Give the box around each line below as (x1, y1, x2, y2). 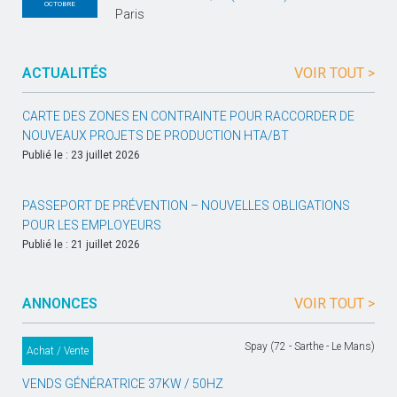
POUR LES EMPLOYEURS (22, 218, 161, 232)
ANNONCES (22, 295, 97, 312)
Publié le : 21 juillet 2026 (22, 238, 140, 251)
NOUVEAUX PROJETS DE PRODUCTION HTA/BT (22, 128, 289, 143)
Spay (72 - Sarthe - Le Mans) (245, 340, 375, 353)
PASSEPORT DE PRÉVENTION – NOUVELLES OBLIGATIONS (22, 198, 350, 213)
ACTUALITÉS (22, 65, 107, 82)
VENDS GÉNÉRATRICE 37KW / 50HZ (22, 377, 223, 391)
